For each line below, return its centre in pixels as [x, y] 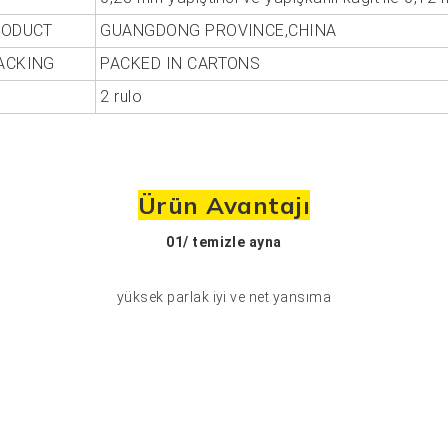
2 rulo [121, 96]
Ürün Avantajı [224, 204]
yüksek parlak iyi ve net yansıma [224, 296]
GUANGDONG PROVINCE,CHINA [218, 30]
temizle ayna [237, 241]
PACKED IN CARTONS [180, 63]
